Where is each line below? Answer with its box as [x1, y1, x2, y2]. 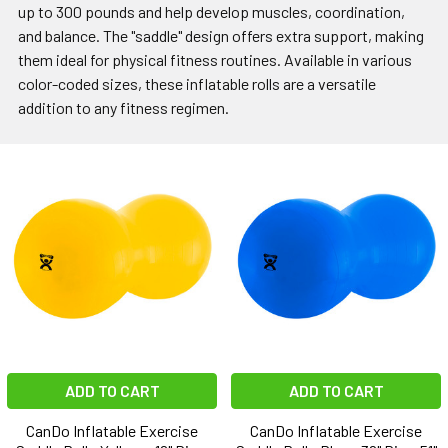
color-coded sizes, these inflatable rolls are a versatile [18, 74, 376, 94]
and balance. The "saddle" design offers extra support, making [18, 26, 424, 46]
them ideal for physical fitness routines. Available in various [18, 50, 412, 70]
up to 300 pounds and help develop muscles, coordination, [18, 2, 405, 22]
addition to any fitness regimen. [18, 98, 229, 118]
